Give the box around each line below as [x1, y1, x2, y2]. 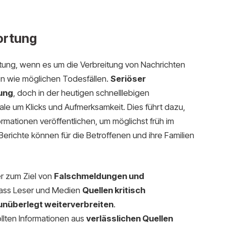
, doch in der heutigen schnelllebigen [13, 87, 149, 98]
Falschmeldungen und [53, 171, 144, 182]
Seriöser [110, 73, 146, 84]
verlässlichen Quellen [86, 213, 173, 224]
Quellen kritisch [82, 185, 145, 196]
